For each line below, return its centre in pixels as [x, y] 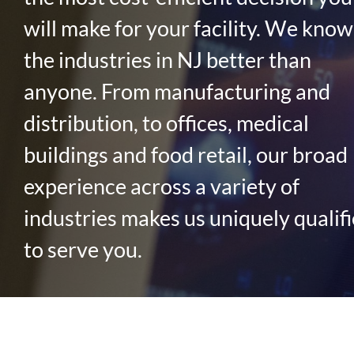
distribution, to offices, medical [166, 122]
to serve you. [83, 249]
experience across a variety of [161, 186]
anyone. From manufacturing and [177, 91]
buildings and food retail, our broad [185, 154]
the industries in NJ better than [167, 59]
